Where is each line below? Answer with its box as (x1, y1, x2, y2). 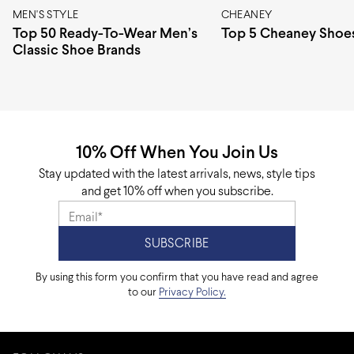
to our (128, 288, 159, 298)
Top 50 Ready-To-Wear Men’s (13, 27, 198, 41)
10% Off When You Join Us (76, 145, 278, 162)
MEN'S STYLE (13, 9, 79, 21)
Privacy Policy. (159, 288, 226, 298)
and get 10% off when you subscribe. (81, 186, 273, 198)
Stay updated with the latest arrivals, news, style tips (39, 168, 315, 180)
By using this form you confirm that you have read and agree (36, 273, 318, 283)
